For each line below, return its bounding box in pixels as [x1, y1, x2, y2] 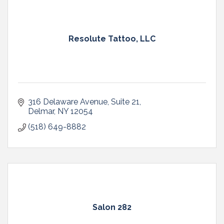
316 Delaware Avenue [28, 96, 107, 106]
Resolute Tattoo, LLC [68, 33, 155, 43]
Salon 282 [92, 202, 131, 212]
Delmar [28, 106, 54, 116]
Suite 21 [111, 96, 139, 106]
